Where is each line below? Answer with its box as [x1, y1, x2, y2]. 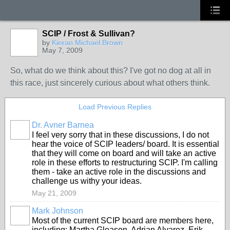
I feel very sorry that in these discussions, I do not [32, 130, 209, 139]
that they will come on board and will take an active [32, 149, 216, 158]
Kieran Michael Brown [52, 39, 123, 47]
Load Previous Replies [79, 103, 151, 111]
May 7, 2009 [42, 46, 83, 54]
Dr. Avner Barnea [32, 121, 94, 129]
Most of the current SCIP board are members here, [32, 216, 214, 225]
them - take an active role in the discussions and [32, 167, 206, 176]
